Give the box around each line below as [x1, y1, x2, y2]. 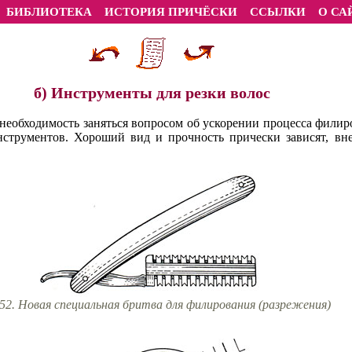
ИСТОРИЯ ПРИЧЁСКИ [104, 5, 237, 18]
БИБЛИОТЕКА [5, 5, 92, 18]
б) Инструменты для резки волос [33, 84, 270, 101]
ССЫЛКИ [249, 5, 306, 18]
